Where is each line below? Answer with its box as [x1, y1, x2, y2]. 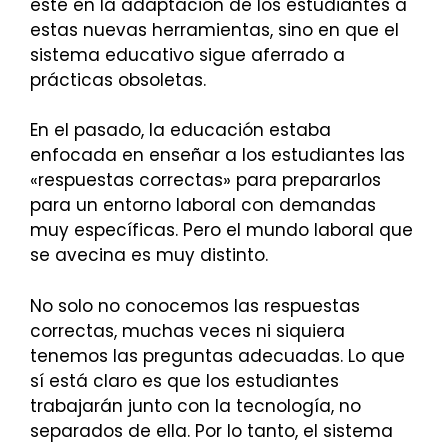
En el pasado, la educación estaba [30, 118, 331, 143]
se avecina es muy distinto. [30, 243, 268, 268]
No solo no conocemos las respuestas [30, 293, 360, 318]
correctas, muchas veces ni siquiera [30, 318, 345, 343]
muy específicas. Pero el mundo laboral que [30, 218, 413, 243]
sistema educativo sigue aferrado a [30, 42, 345, 67]
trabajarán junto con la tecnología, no [30, 393, 361, 418]
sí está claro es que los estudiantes [30, 368, 339, 393]
